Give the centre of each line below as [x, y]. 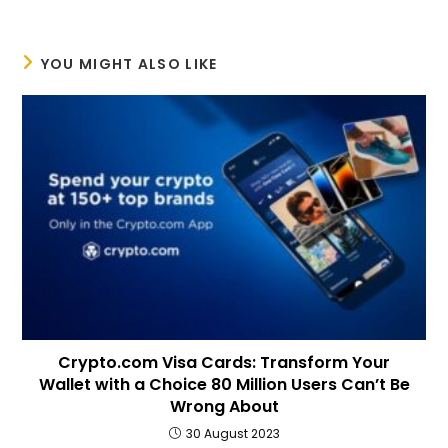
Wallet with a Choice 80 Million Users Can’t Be [224, 384]
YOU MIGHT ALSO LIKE [129, 64]
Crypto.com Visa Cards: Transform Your [224, 362]
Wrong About [224, 406]
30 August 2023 [232, 433]
